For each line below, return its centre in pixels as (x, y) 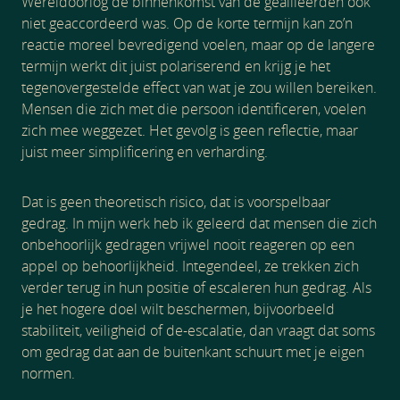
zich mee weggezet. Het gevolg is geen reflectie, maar (190, 130)
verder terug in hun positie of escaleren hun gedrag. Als (196, 287)
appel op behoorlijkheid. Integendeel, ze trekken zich (190, 266)
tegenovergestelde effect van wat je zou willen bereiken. (199, 87)
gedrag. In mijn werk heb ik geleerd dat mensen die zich (199, 223)
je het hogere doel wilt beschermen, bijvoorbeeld (178, 309)
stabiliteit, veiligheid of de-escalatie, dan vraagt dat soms (198, 330)
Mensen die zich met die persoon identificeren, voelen (194, 109)
